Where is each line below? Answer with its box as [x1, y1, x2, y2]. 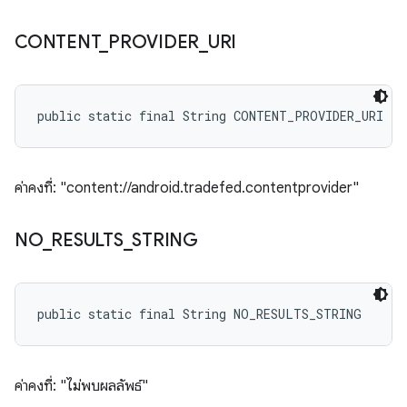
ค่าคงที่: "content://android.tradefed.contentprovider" [15, 179, 359, 197]
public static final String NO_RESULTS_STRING [37, 305, 362, 323]
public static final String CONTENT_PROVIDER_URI [37, 107, 383, 124]
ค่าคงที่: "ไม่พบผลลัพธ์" [15, 377, 148, 395]
